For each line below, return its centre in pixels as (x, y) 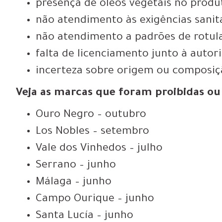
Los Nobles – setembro (93, 132)
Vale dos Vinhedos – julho (99, 149)
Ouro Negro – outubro (91, 115)
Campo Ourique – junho (95, 199)
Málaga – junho (74, 183)
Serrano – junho (76, 166)
